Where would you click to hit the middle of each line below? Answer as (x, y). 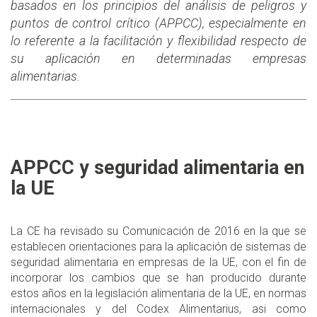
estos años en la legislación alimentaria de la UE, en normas (158, 294)
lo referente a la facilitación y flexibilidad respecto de (158, 41)
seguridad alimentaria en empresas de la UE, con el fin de (158, 263)
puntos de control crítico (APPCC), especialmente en (158, 23)
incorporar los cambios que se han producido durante (158, 278)
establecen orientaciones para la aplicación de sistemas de (158, 247)
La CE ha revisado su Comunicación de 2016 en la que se (158, 231)
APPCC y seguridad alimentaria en (157, 168)
